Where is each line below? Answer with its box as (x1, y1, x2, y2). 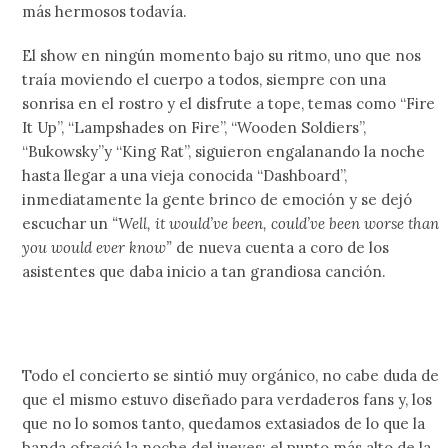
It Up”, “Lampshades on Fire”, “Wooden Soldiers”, (22, 118, 367, 137)
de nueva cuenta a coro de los (176, 238, 390, 257)
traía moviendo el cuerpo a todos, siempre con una (22, 70, 387, 89)
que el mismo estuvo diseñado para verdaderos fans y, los (22, 390, 433, 409)
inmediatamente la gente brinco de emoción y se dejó (22, 190, 413, 209)
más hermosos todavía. (22, 2, 188, 21)
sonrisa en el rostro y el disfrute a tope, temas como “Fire (22, 94, 436, 113)
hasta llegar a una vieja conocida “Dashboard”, (22, 166, 348, 185)
